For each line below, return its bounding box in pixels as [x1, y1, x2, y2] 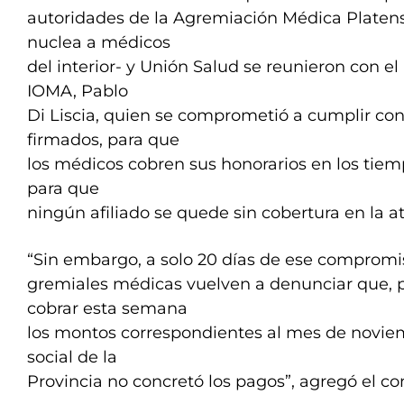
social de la [27, 347, 117, 367]
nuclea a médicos [27, 32, 170, 52]
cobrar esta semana [27, 298, 188, 318]
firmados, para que [27, 130, 179, 150]
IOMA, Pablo [27, 81, 128, 101]
